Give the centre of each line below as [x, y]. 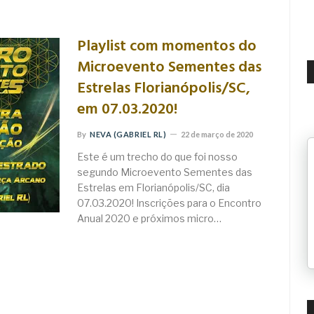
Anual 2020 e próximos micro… [149, 219]
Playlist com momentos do [167, 47]
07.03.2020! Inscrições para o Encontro [169, 203]
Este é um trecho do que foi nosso [157, 157]
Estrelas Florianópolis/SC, [164, 89]
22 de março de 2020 [217, 135]
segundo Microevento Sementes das [165, 172]
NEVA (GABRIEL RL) [128, 135]
